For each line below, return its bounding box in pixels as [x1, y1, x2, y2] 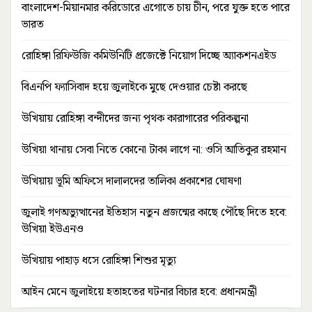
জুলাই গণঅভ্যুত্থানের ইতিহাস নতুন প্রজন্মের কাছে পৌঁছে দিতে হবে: [22, 205, 287, 219]
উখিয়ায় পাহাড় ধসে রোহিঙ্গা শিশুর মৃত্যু [22, 253, 176, 267]
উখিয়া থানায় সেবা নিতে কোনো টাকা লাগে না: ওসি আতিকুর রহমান [22, 142, 286, 156]
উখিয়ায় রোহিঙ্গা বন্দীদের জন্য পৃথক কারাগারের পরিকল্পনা [22, 111, 249, 125]
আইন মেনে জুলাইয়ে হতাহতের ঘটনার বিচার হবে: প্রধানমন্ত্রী [22, 284, 257, 298]
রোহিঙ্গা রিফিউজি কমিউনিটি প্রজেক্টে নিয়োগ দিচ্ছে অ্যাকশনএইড [22, 48, 276, 62]
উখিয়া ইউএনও [22, 221, 84, 235]
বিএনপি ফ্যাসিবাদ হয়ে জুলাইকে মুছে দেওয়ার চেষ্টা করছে [22, 79, 247, 93]
